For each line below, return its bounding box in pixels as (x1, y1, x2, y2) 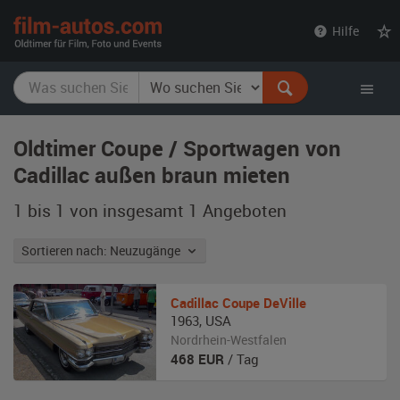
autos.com (162, 33, 246, 57)
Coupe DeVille (222, 294, 306, 312)
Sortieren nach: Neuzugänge (110, 242, 186, 259)
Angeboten (198, 199, 287, 221)
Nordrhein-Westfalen (171, 331, 287, 348)
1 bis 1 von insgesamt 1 (13, 199, 198, 221)
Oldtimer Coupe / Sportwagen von (13, 134, 341, 162)
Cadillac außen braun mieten (13, 161, 290, 189)
